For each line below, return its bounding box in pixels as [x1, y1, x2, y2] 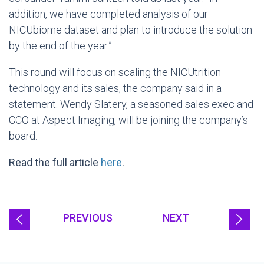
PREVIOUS [63, 212, 113, 224]
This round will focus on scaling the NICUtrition [9, 66, 221, 78]
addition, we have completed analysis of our [9, 8, 208, 20]
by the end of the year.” [9, 39, 112, 52]
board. [9, 130, 37, 142]
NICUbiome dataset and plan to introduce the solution [9, 24, 252, 36]
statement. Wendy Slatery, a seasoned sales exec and [9, 98, 253, 110]
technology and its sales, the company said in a [9, 82, 222, 94]
